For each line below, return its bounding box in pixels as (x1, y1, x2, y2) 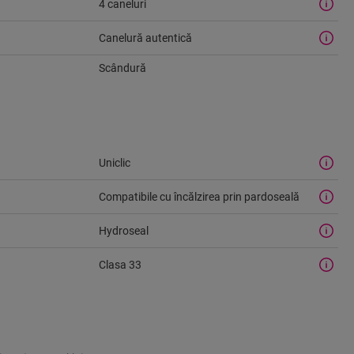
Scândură (98, 62, 146, 74)
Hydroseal (98, 224, 149, 237)
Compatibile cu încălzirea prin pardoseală (98, 190, 299, 203)
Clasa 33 (98, 258, 141, 271)
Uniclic (98, 156, 130, 169)
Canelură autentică (98, 31, 192, 44)
